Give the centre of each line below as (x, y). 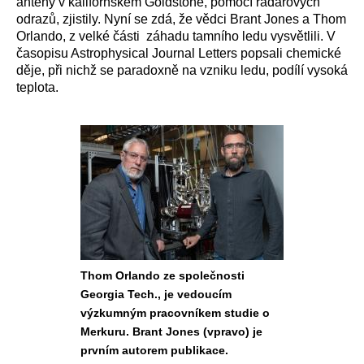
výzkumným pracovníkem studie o (175, 313)
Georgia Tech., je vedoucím (156, 294)
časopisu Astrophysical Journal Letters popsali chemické (179, 53)
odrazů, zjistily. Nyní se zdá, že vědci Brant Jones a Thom (181, 19)
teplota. (37, 87)
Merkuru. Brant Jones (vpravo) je (171, 331)
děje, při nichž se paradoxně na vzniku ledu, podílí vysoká (182, 70)
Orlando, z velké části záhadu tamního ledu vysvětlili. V (176, 36)
